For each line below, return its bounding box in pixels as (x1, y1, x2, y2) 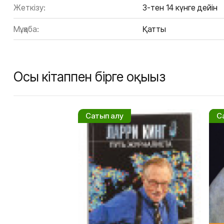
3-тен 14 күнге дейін (142, 2, 217, 13)
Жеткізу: (13, 2, 45, 13)
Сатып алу (85, 111, 123, 121)
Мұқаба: (13, 24, 39, 34)
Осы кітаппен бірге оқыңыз (13, 69, 165, 85)
